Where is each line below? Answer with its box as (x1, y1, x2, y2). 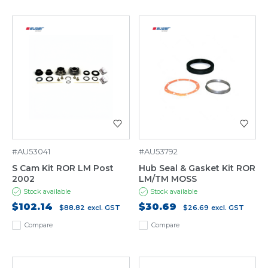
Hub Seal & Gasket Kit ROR (138, 163, 255, 174)
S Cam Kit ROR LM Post (12, 163, 114, 174)
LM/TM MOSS (138, 173, 197, 185)
